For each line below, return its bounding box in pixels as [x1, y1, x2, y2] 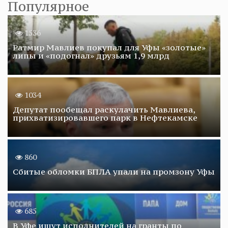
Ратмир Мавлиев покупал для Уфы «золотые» [13, 42, 206, 52]
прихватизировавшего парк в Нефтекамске [13, 112, 197, 123]
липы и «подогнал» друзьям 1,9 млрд [13, 50, 169, 61]
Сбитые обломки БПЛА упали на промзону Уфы [13, 166, 215, 177]
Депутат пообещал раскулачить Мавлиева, [13, 104, 195, 115]
